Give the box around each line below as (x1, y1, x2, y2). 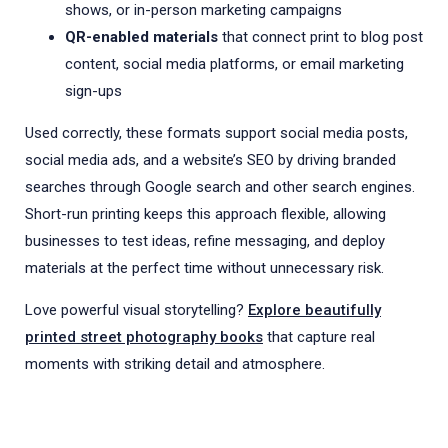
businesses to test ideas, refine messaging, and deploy (25, 231, 385, 250)
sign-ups (65, 81, 122, 100)
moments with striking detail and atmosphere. (25, 354, 325, 373)
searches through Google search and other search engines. (25, 177, 415, 196)
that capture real (263, 327, 375, 346)
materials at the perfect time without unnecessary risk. (25, 258, 384, 277)
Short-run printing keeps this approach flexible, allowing (25, 204, 386, 223)
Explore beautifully (248, 300, 381, 319)
